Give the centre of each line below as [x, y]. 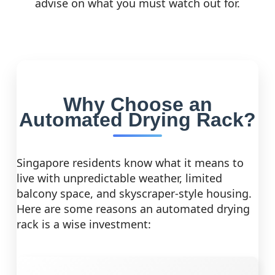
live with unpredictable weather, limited [119, 178]
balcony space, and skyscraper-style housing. [134, 194]
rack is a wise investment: [84, 224]
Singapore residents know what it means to [130, 163]
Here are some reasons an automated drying [133, 209]
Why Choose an [137, 105]
